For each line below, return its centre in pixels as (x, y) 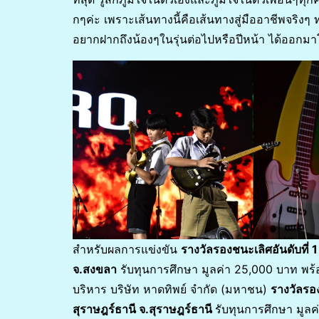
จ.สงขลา (95, 269)
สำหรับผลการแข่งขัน (127, 249)
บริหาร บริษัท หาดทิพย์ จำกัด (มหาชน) (172, 289)
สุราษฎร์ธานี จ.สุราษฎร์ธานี (144, 309)
